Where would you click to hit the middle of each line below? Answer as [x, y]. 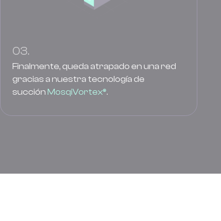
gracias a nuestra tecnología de [78, 79]
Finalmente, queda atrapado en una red [94, 66]
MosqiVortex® [77, 92]
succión [30, 92]
